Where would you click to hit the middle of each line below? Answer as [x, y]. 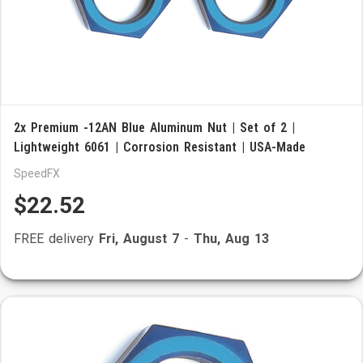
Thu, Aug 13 [231, 239]
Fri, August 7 [139, 239]
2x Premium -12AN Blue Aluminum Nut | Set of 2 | [154, 128]
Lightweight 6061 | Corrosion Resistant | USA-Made [160, 147]
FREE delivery [56, 239]
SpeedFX [37, 173]
